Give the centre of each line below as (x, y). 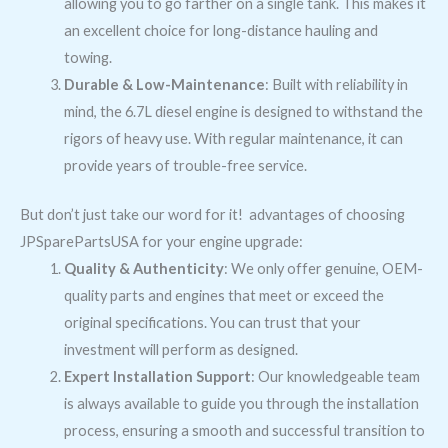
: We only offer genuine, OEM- (323, 269)
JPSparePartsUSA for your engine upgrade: (161, 242)
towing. (87, 58)
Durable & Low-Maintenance (164, 85)
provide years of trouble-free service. (185, 166)
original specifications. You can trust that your (212, 323)
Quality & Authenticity (143, 269)
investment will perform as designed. (180, 350)
